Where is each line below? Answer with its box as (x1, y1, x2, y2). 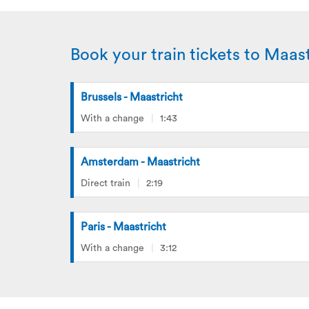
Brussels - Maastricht (81, 92, 183, 103)
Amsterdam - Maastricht (81, 157, 200, 168)
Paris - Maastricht (81, 221, 166, 232)
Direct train (81, 179, 130, 188)
